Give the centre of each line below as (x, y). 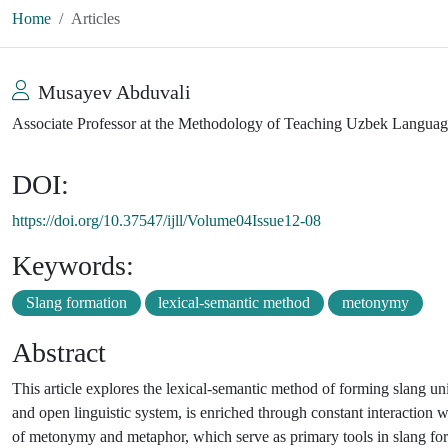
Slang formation (76, 302)
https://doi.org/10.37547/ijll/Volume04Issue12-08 (166, 220)
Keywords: (73, 265)
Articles (95, 18)
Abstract (59, 352)
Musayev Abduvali (114, 91)
